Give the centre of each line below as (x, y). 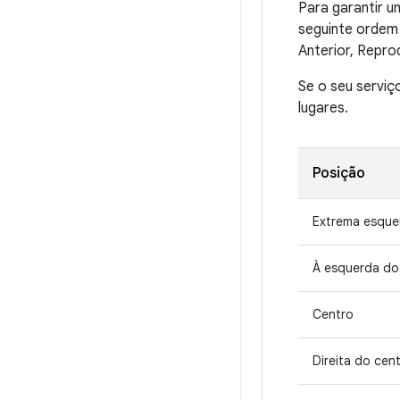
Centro (333, 314)
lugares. (323, 108)
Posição (339, 173)
